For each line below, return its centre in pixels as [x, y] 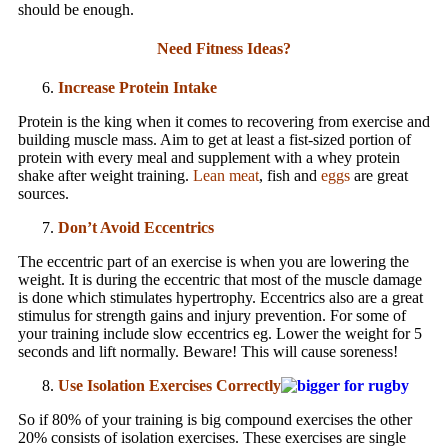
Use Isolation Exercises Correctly [169, 386]
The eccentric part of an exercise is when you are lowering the [213, 262]
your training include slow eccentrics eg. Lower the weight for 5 [220, 334]
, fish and [290, 176]
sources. [43, 194]
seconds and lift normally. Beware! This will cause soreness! [208, 352]
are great [379, 176]
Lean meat [226, 176]
